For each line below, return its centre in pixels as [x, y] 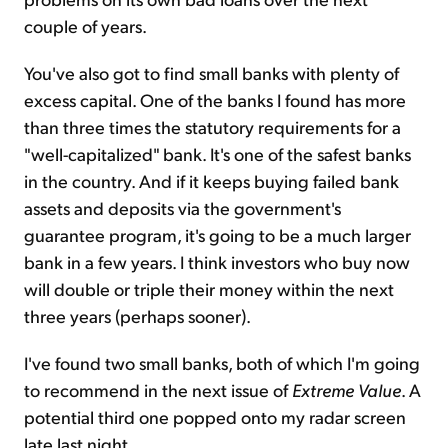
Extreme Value [346, 390]
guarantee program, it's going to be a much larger [217, 235]
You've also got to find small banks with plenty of [211, 73]
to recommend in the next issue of [158, 390]
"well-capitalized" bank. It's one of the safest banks [217, 154]
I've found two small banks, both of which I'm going [222, 363]
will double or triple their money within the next [209, 289]
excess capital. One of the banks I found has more [215, 100]
